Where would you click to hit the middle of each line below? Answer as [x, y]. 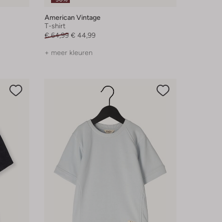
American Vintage [72, 18]
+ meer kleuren [68, 53]
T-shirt [55, 26]
